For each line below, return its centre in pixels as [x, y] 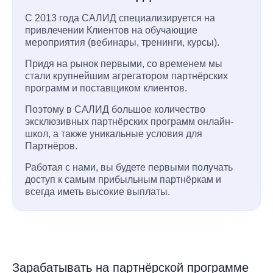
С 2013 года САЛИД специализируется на [120, 18]
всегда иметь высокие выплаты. [97, 192]
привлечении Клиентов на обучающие [111, 30]
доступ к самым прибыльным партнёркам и [123, 180]
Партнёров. [51, 146]
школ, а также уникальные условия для [114, 134]
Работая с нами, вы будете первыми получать [129, 168]
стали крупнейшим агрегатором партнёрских [126, 76]
